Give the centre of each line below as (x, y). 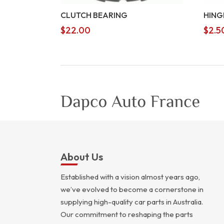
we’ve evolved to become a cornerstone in (132, 189)
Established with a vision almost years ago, (130, 176)
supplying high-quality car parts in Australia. (131, 201)
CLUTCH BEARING (94, 15)
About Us (81, 156)
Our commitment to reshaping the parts (126, 214)
